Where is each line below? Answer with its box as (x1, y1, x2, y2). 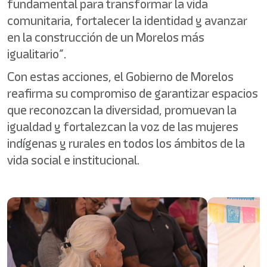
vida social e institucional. (7, 151, 139, 169)
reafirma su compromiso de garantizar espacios (7, 85, 258, 102)
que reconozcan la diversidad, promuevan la (7, 101, 237, 119)
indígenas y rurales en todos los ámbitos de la (7, 135, 245, 152)
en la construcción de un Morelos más (7, 29, 204, 46)
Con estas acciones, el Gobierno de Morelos (7, 68, 234, 85)
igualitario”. (7, 45, 66, 63)
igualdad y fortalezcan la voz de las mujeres (7, 118, 238, 135)
